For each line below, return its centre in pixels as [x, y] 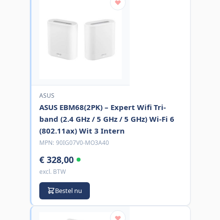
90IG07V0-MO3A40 [82, 142]
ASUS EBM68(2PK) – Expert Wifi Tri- [102, 107]
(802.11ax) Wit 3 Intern [82, 130]
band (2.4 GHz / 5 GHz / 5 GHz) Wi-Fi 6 [107, 119]
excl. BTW [52, 171]
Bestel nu [68, 190]
